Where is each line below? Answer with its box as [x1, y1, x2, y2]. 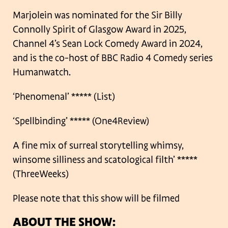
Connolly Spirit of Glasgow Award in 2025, [13, 23, 186, 36]
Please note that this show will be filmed [13, 192, 180, 205]
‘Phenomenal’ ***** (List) [13, 90, 115, 103]
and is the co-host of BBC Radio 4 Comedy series [13, 51, 213, 64]
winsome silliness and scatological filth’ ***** [13, 153, 197, 166]
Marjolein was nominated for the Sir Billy [13, 9, 182, 21]
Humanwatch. [13, 66, 71, 78]
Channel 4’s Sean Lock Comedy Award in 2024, [13, 37, 203, 50]
